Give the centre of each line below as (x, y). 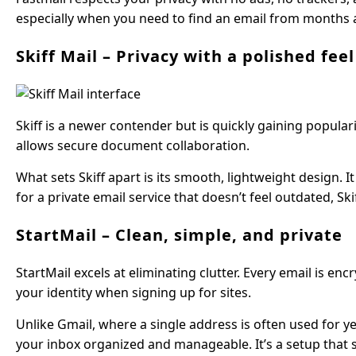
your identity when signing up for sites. (133, 292)
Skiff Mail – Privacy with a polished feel (185, 56)
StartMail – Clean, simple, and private (179, 235)
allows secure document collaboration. (133, 145)
